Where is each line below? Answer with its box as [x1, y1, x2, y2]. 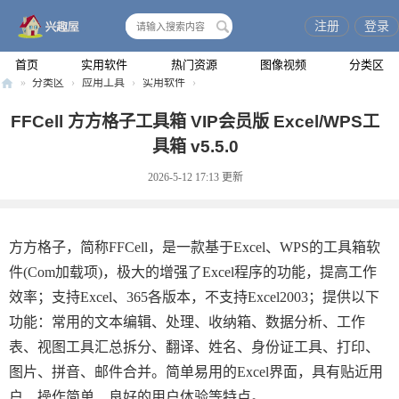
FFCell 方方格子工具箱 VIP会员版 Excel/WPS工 [11, 112, 379, 131]
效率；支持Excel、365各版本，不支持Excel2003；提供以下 [9, 289, 379, 305]
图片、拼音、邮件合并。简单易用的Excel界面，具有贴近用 [9, 364, 383, 379]
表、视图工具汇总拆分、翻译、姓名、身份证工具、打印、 [9, 339, 379, 354]
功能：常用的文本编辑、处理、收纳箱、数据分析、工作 [9, 314, 365, 330]
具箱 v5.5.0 [151, 137, 239, 156]
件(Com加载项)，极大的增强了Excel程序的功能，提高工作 [9, 265, 377, 280]
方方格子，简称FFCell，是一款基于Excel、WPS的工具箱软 [9, 240, 380, 255]
